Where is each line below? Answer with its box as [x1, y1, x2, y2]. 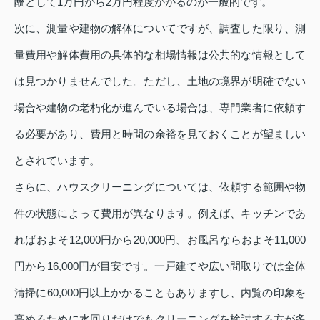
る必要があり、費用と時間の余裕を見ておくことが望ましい [14, 128, 306, 141]
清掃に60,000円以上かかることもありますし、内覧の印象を [14, 286, 306, 299]
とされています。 [14, 154, 100, 167]
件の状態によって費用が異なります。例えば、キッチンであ [14, 207, 306, 220]
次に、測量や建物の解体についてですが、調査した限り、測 [14, 22, 306, 35]
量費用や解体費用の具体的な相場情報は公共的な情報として [14, 49, 306, 61]
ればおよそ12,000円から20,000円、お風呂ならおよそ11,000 [14, 234, 306, 246]
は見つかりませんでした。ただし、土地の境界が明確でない [14, 75, 306, 88]
